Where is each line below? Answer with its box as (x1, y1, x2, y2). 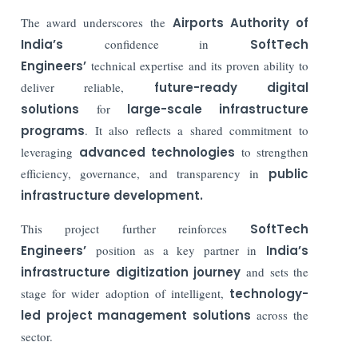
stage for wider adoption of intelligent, (21, 284, 224, 301)
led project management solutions (21, 306, 251, 324)
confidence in (63, 35, 250, 52)
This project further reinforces (21, 220, 250, 237)
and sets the (240, 263, 308, 280)
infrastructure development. (21, 186, 204, 204)
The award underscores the (21, 14, 173, 30)
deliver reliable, (21, 78, 155, 95)
